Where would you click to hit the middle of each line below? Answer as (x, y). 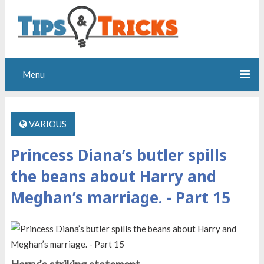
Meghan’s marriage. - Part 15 (120, 198)
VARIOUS (47, 124)
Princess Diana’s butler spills (118, 155)
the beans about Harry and (113, 176)
